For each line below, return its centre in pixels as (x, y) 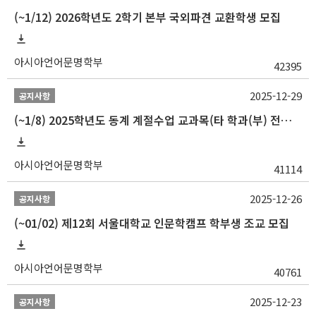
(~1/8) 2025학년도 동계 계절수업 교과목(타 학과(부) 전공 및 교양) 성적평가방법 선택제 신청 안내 (286, 120)
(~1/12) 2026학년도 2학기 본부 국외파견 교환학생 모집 (147, 17)
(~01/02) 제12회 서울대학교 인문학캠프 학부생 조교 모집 (152, 223)
